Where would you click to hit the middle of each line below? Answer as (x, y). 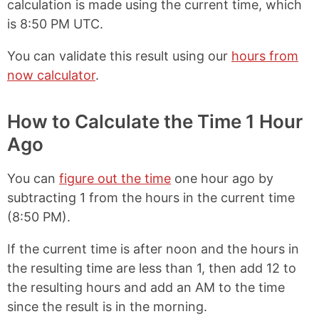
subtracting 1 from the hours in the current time (151, 197)
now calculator (51, 75)
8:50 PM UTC (60, 23)
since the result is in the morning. (107, 306)
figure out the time (115, 178)
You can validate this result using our (119, 56)
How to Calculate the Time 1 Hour (155, 121)
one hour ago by (222, 178)
